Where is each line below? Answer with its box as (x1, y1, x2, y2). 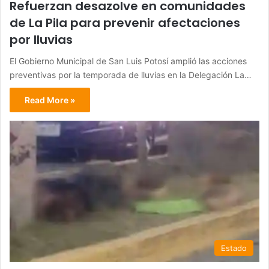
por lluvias (10, 31, 73, 48)
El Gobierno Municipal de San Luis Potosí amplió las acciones (10, 55, 247, 66)
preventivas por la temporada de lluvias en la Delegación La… (10, 69, 252, 80)
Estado (221, 243, 247, 253)
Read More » (25, 94, 75, 105)
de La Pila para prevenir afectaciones (10, 14, 240, 31)
